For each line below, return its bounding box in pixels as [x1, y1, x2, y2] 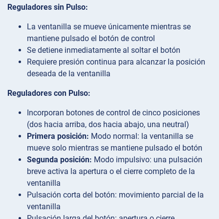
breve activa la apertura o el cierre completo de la [27, 166, 195, 176]
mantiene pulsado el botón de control [27, 33, 155, 43]
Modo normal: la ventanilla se [89, 131, 193, 141]
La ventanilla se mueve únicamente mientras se [27, 22, 191, 31]
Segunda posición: [27, 154, 92, 164]
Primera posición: [27, 131, 89, 141]
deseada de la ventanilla [27, 68, 110, 78]
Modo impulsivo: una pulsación [92, 154, 202, 164]
